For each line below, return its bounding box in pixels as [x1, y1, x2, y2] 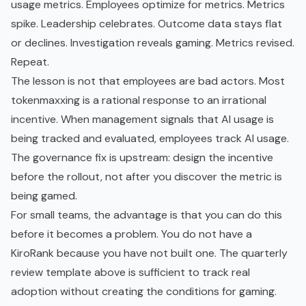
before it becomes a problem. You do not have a [11, 226, 252, 241]
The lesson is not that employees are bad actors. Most [11, 73, 285, 88]
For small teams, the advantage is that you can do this [11, 207, 282, 222]
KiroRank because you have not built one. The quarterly [11, 245, 288, 260]
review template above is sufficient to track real [11, 264, 250, 279]
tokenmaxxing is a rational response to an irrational [11, 92, 266, 107]
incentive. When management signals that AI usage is [11, 111, 274, 126]
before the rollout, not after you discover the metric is [11, 169, 282, 184]
